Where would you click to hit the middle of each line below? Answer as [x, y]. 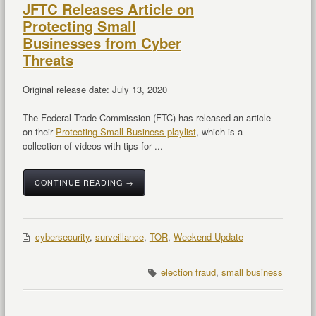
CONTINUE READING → [84, 183]
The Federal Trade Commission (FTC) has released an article [146, 118]
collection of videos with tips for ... [92, 146]
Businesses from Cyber [102, 43]
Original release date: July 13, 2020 [95, 90]
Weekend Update [208, 237]
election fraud [188, 272]
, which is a [219, 132]
